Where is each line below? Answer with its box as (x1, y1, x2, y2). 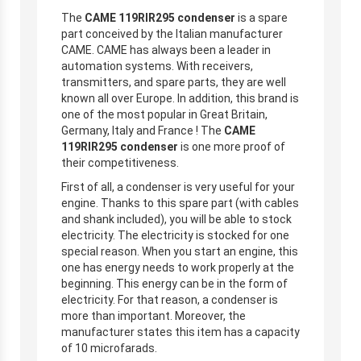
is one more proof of (180, 139, 285, 153)
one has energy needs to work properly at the (61, 260, 294, 274)
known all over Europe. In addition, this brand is (61, 91, 299, 105)
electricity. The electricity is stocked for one (61, 228, 289, 242)
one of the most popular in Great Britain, (61, 107, 268, 121)
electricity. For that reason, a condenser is (61, 293, 278, 306)
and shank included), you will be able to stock (61, 212, 292, 226)
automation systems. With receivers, (61, 59, 253, 73)
